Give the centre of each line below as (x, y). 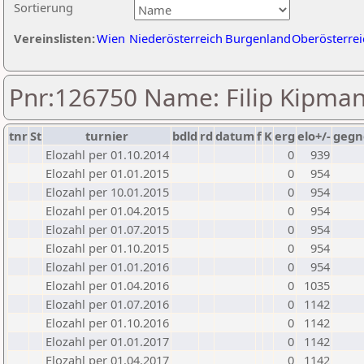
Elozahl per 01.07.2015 (107, 229)
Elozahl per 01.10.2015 (107, 248)
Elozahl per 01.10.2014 (107, 154)
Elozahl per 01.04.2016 (107, 285)
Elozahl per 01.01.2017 (107, 341)
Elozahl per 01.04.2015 (107, 210)
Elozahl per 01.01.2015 (107, 173)
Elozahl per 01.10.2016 (107, 323)
